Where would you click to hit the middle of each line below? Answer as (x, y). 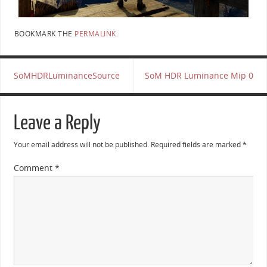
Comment (34, 168)
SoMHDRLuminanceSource (66, 76)
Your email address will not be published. (81, 145)
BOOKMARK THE (44, 34)
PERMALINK (95, 34)
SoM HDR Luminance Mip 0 (199, 76)
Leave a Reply (57, 123)
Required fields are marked (196, 145)
